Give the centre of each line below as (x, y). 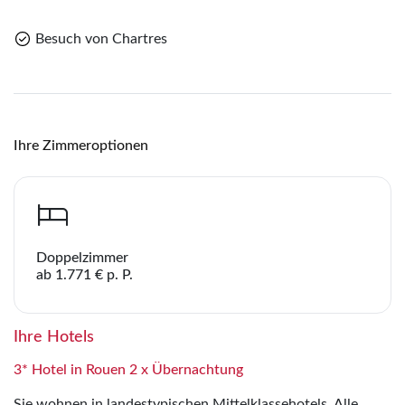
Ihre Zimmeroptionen (81, 145)
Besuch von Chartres (101, 38)
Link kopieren (104, 24)
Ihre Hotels (54, 337)
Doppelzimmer (82, 257)
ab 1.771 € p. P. (85, 274)
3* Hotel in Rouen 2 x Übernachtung (128, 369)
